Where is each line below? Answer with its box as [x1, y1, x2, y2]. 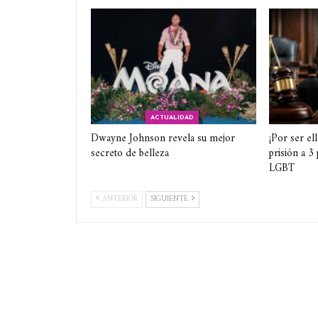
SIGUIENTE [150, 192, 190, 207]
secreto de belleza [91, 144, 169, 164]
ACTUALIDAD [150, 114, 194, 121]
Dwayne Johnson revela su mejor [91, 129, 235, 149]
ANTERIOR [100, 192, 138, 207]
